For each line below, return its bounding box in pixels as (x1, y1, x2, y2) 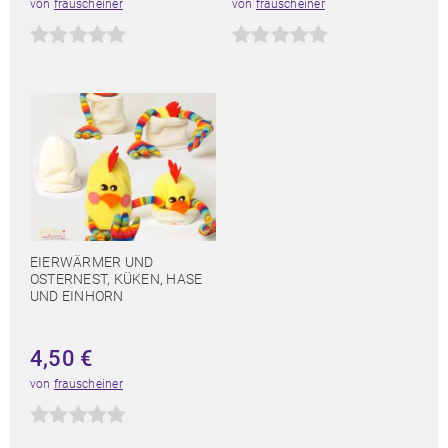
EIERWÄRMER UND (30, 254, 154, 271)
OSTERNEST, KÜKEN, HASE (30, 271, 203, 288)
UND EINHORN (30, 288, 124, 305)
